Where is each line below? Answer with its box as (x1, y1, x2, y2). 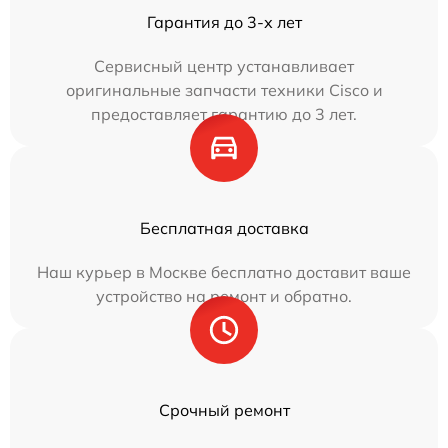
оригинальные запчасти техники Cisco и (65, 80, 383, 100)
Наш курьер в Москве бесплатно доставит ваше (37, 262, 411, 282)
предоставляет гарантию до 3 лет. (91, 104, 357, 124)
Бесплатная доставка (139, 218, 309, 238)
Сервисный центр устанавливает (94, 56, 354, 76)
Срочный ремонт (158, 400, 290, 420)
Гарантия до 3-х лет (146, 12, 302, 32)
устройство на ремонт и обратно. (96, 286, 352, 306)
